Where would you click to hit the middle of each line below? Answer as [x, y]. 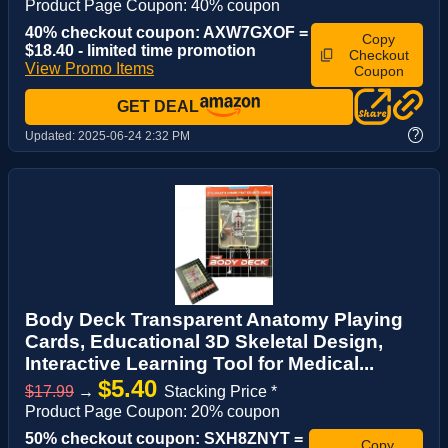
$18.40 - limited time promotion [140, 50]
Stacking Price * [220, 392]
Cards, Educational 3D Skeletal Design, [204, 342]
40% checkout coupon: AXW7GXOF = [166, 32]
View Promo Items [89, 68]
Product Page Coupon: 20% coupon [152, 412]
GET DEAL [158, 106]
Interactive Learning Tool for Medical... [199, 364]
